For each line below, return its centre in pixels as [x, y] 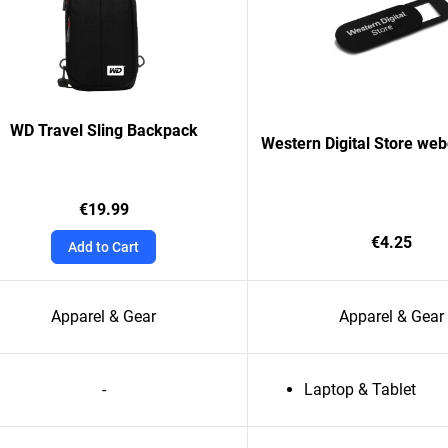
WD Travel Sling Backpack [103, 130]
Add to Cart [103, 247]
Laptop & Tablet [360, 389]
